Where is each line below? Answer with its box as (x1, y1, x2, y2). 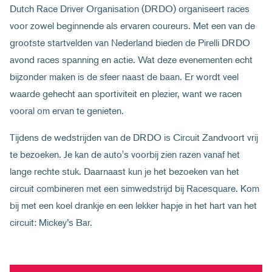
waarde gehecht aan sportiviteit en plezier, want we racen (10, 87, 242, 100)
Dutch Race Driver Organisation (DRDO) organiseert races (10, 2, 250, 15)
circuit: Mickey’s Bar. (10, 216, 92, 228)
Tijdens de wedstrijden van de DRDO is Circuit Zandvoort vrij (10, 131, 258, 143)
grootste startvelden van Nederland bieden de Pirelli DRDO (10, 36, 250, 49)
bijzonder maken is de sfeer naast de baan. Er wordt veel (10, 70, 239, 83)
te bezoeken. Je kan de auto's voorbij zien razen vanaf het (10, 148, 240, 160)
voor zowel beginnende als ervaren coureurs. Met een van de (10, 19, 255, 32)
